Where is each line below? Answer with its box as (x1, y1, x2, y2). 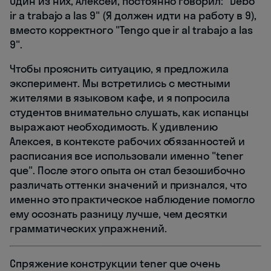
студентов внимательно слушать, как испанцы (10, 105, 249, 120)
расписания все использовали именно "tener (10, 149, 243, 163)
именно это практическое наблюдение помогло (10, 192, 255, 207)
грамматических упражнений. (10, 221, 167, 236)
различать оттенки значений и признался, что (10, 178, 247, 192)
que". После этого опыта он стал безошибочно (10, 163, 245, 178)
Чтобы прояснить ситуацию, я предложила (10, 62, 229, 76)
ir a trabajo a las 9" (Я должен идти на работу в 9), (10, 8, 257, 23)
